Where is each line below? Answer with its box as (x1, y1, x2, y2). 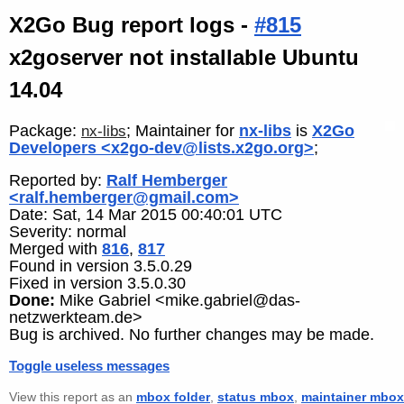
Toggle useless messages (9, 358, 170, 374)
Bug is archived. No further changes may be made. (9, 326, 374, 344)
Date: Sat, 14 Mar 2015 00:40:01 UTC (9, 206, 282, 225)
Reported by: (9, 171, 106, 190)
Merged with (9, 240, 102, 259)
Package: (9, 121, 81, 140)
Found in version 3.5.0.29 (9, 257, 192, 276)
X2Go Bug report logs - (9, 13, 254, 37)
